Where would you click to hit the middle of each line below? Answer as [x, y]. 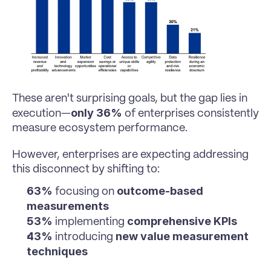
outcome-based [160, 191]
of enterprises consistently [191, 113]
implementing [90, 222]
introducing [84, 237]
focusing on [85, 191]
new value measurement [182, 236]
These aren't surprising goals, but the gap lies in [130, 98]
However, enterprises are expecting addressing [130, 155]
